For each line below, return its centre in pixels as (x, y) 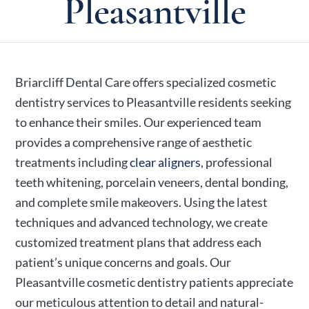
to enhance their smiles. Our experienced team (139, 122)
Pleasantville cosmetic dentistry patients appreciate (154, 282)
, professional (237, 162)
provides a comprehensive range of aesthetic (134, 142)
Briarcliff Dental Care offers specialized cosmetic (146, 82)
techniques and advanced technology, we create (142, 222)
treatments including (73, 162)
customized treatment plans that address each (139, 242)
